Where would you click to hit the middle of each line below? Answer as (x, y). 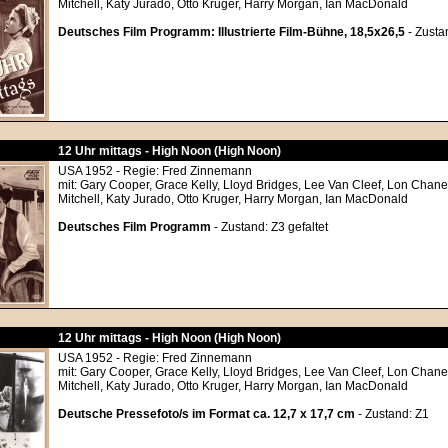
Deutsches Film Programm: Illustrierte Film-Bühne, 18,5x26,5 (231, 32)
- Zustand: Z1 (392, 414)
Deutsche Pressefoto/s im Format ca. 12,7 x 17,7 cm (206, 414)
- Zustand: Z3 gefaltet (269, 227)
